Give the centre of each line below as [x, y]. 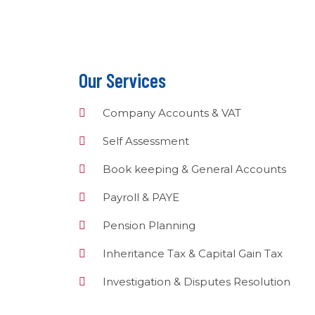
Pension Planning [149, 225]
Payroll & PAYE [141, 197]
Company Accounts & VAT [172, 113]
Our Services [122, 80]
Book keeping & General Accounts [194, 169]
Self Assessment [146, 141]
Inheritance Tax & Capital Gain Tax [193, 253]
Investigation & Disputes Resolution [197, 282]
